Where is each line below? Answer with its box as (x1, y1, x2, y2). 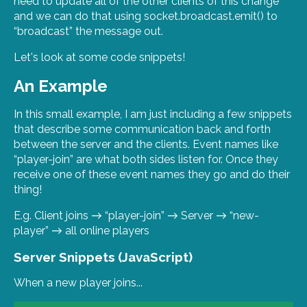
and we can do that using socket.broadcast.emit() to (14, 9, 278, 23)
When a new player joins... (14, 275, 143, 289)
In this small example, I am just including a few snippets (14, 107, 292, 121)
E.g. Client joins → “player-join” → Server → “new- (14, 208, 259, 222)
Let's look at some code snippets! (14, 50, 185, 64)
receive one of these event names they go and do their (14, 167, 290, 181)
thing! (14, 182, 42, 196)
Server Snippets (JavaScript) (14, 249, 193, 265)
